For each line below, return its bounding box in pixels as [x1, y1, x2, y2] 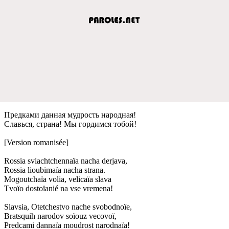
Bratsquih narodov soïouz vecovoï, [4, 211, 117, 220]
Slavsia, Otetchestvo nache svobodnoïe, [4, 202, 132, 211]
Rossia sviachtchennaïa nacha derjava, [4, 156, 127, 165]
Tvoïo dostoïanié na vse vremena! [4, 184, 113, 193]
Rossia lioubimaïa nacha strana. [4, 165, 105, 174]
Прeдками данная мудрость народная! [4, 110, 136, 119]
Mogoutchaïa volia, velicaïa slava [4, 174, 111, 184]
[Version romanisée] [4, 138, 68, 147]
